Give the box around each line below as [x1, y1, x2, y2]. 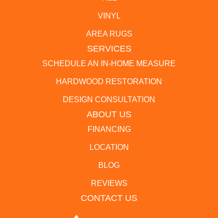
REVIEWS [91, 179, 127, 188]
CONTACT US [81, 193, 137, 203]
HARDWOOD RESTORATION [56, 77, 162, 86]
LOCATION [89, 143, 129, 152]
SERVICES [87, 44, 131, 54]
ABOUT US [87, 109, 131, 120]
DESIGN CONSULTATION [63, 95, 155, 104]
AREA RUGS [86, 30, 132, 38]
